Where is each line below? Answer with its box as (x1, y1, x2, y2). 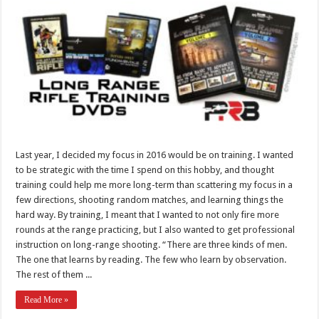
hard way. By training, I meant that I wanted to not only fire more (16, 209, 280, 220)
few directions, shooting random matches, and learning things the (16, 194, 284, 205)
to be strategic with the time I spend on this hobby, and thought (16, 164, 275, 175)
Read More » (24, 294, 69, 305)
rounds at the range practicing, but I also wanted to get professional (16, 224, 296, 235)
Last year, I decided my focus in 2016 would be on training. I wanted (16, 149, 294, 160)
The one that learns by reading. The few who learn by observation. (16, 253, 287, 265)
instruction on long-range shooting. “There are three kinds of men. (16, 239, 288, 250)
